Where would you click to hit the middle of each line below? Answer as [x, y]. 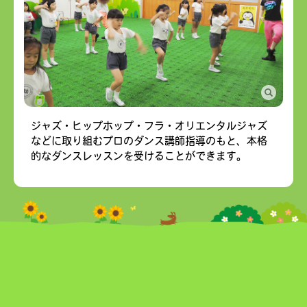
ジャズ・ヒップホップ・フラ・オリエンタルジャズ [149, 126]
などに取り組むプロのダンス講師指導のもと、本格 [149, 141]
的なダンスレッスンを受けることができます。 [139, 156]
